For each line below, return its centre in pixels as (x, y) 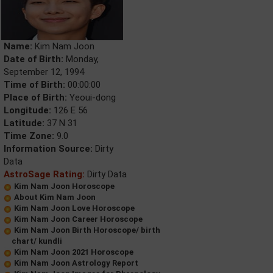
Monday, (81, 59)
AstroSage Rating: (44, 174)
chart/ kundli (37, 241)
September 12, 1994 (44, 72)
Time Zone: (29, 136)
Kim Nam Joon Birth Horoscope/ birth (87, 230)
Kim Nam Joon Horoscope (64, 186)
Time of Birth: (34, 85)
